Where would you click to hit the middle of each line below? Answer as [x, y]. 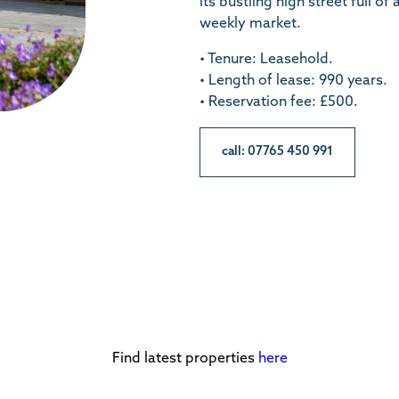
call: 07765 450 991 [277, 152]
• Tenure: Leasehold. [266, 60]
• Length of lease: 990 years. [293, 81]
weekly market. [250, 24]
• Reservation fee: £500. [279, 103]
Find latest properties [185, 359]
